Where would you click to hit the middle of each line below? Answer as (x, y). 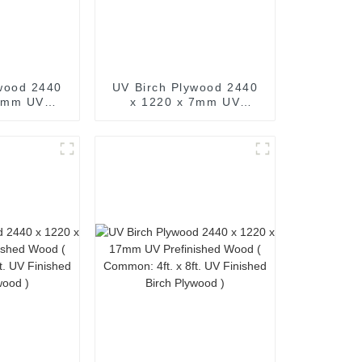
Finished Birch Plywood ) (185, 145)
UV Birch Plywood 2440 (185, 87)
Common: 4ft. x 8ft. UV (185, 130)
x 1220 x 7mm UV (185, 101)
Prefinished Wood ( (185, 116)
